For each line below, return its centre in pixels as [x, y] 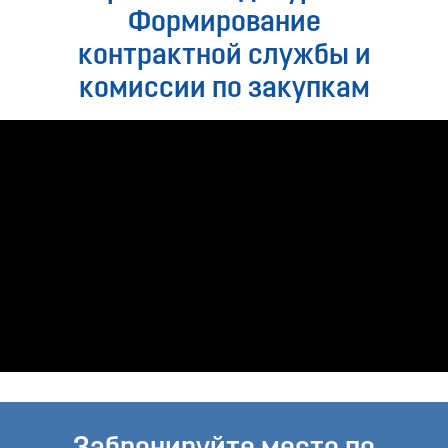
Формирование [224, 24]
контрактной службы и [224, 57]
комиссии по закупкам [224, 90]
